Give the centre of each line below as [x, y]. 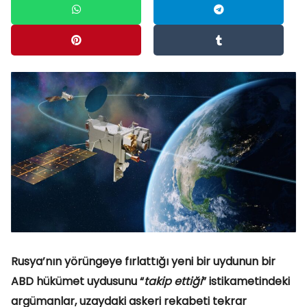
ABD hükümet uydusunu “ [77, 281]
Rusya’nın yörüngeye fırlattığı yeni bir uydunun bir [143, 261]
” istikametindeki [246, 281]
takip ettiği [173, 281]
